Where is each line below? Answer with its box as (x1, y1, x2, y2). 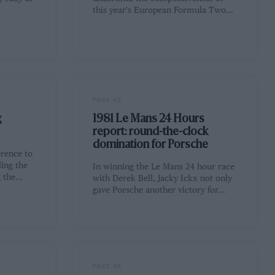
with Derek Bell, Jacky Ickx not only (93, 174, 233, 184)
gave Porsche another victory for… (93, 186, 226, 195)
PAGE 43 (93, 96, 122, 104)
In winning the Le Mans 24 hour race (93, 163, 235, 172)
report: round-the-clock (93, 126, 209, 138)
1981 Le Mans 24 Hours (93, 114, 205, 125)
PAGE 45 (93, 263, 122, 271)
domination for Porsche (93, 139, 209, 151)
